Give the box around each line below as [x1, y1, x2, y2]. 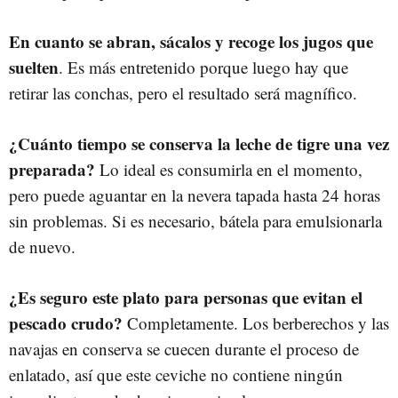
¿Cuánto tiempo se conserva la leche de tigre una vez [9, 131, 389, 155]
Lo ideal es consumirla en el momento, [99, 157, 362, 180]
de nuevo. [9, 235, 76, 258]
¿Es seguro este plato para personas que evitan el [9, 284, 362, 309]
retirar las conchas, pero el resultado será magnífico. [9, 81, 357, 104]
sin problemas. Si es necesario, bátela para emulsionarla [9, 209, 382, 232]
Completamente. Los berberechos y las [127, 311, 389, 334]
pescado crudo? [9, 310, 127, 335]
